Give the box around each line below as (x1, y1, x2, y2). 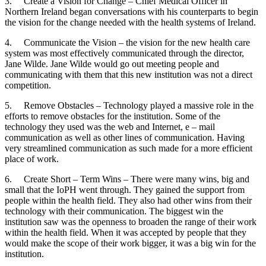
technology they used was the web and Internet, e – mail (5, 121, 215, 132)
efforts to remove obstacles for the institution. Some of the (5, 110, 220, 121)
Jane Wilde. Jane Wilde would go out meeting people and (5, 58, 219, 69)
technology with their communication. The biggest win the (5, 205, 223, 216)
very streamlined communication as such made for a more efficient (5, 142, 252, 153)
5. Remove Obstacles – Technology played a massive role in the (5, 100, 254, 110)
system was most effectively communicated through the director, (5, 47, 244, 58)
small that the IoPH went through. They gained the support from (5, 184, 245, 195)
